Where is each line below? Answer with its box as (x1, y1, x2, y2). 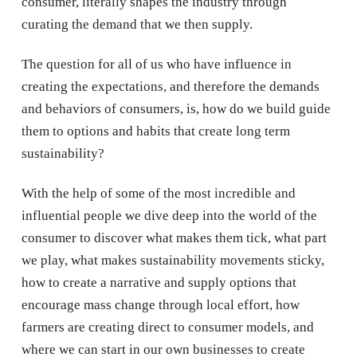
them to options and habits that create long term (21, 123, 290, 139)
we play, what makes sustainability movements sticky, (21, 253, 324, 268)
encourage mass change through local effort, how (21, 297, 300, 312)
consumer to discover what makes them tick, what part (21, 230, 327, 245)
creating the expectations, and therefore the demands (21, 78, 320, 94)
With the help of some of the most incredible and (21, 186, 296, 201)
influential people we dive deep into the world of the (21, 208, 317, 223)
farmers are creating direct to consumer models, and (21, 320, 314, 335)
